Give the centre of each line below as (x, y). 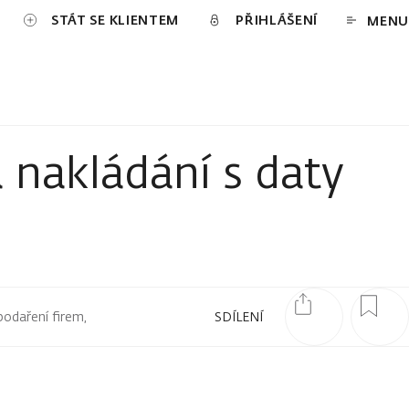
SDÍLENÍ (239, 316)
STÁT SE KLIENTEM (115, 19)
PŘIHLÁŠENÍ (277, 19)
